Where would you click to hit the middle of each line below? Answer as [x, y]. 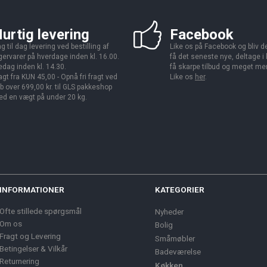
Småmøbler [175, 239]
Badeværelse [178, 252]
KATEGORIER [180, 190]
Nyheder [169, 212]
